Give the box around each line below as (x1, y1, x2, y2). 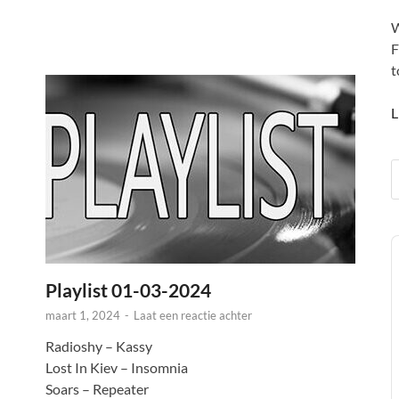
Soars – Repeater (45, 379, 149, 397)
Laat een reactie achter (134, 307, 252, 322)
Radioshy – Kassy (45, 337, 152, 354)
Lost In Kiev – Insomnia (45, 358, 188, 376)
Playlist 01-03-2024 (45, 278, 211, 301)
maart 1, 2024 (45, 307, 120, 322)
